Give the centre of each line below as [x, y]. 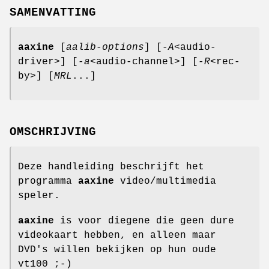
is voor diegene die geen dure [144, 221]
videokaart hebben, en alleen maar [117, 235]
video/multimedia [165, 181]
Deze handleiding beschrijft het [111, 167]
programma [48, 181]
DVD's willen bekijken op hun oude [117, 249]
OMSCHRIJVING [53, 132]
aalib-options [105, 47]
